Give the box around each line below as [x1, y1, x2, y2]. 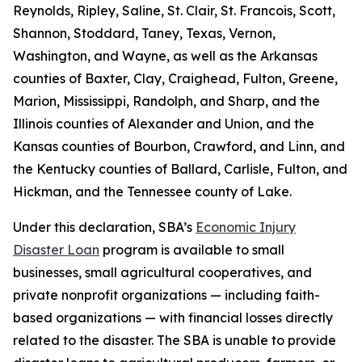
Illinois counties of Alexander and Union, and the [13, 116, 314, 132]
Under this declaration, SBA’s [13, 219, 196, 235]
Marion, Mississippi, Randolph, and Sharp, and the [13, 93, 320, 109]
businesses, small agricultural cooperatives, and [13, 264, 312, 280]
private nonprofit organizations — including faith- [13, 287, 320, 303]
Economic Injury [196, 219, 296, 235]
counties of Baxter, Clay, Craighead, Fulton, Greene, [13, 70, 338, 86]
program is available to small [99, 242, 284, 258]
